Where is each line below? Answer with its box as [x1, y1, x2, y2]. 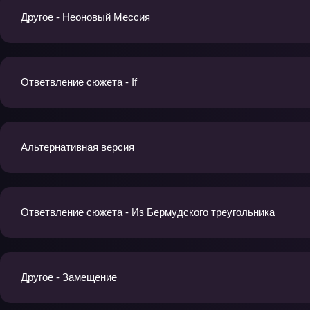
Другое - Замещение [21, 271, 117, 284]
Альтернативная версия [21, 141, 134, 154]
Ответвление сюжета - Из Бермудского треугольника [21, 206, 275, 219]
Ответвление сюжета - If [21, 76, 137, 89]
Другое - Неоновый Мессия [21, 11, 150, 24]
